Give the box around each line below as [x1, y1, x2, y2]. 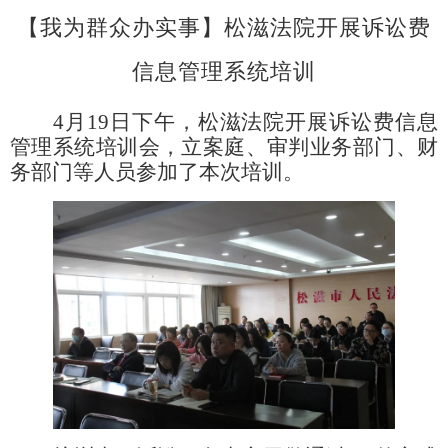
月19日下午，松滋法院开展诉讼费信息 [64, 110, 438, 134]
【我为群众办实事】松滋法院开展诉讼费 [17, 15, 431, 40]
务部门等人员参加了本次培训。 [10, 160, 304, 184]
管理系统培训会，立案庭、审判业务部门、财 [10, 135, 438, 159]
